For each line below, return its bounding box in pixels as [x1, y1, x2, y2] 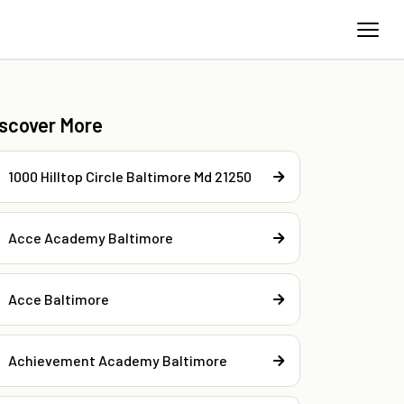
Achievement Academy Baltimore [8, 352, 228, 370]
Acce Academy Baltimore [8, 229, 174, 247]
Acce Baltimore [8, 290, 110, 308]
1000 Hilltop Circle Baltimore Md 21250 [8, 168, 252, 186]
